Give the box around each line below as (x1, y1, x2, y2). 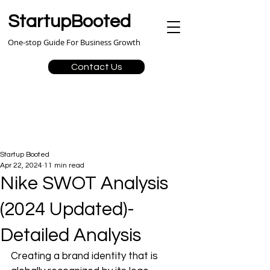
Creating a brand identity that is (11, 251, 160, 262)
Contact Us (71, 62, 122, 72)
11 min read (44, 162, 84, 169)
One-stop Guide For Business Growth (8, 37, 140, 48)
